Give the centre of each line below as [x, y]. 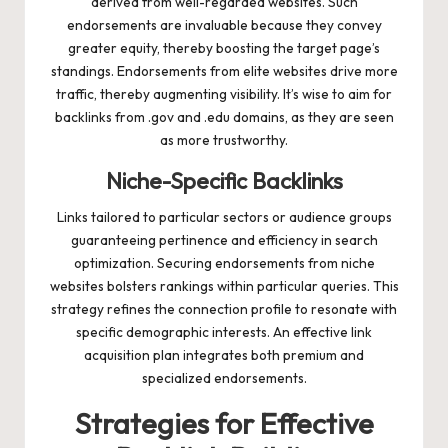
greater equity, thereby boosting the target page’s [224, 47]
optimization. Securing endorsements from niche [224, 262]
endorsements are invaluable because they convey [224, 24]
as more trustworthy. [224, 139]
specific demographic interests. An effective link [224, 331]
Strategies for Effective [224, 422]
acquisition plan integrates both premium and [224, 354]
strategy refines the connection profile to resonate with [224, 308]
